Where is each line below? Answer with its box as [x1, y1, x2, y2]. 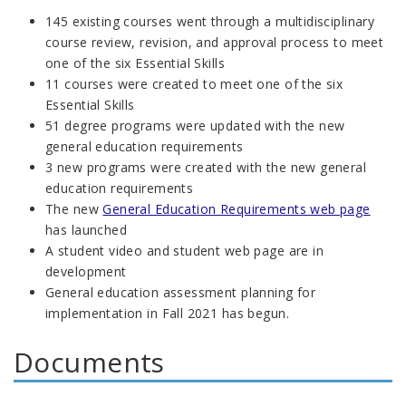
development [45, 262, 127, 280]
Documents [14, 343, 165, 381]
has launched [45, 220, 128, 238]
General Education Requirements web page [102, 199, 371, 217]
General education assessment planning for [45, 283, 316, 301]
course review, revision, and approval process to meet [45, 33, 384, 51]
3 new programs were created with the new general [45, 158, 367, 176]
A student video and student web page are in [45, 241, 324, 259]
